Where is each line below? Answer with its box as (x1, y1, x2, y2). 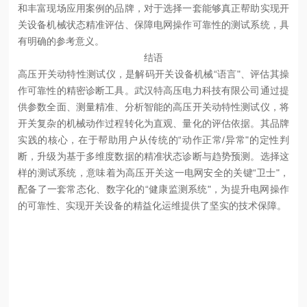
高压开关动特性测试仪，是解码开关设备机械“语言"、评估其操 (18, 68, 289, 79)
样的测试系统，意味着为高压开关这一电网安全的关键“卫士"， (18, 167, 289, 178)
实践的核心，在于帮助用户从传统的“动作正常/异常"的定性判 (18, 134, 289, 145)
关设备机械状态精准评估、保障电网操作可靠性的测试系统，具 (18, 19, 289, 30)
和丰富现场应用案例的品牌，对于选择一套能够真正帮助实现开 (18, 2, 289, 14)
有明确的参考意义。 (18, 35, 105, 47)
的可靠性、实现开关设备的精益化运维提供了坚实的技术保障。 (18, 199, 287, 211)
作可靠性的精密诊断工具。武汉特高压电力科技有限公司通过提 (18, 84, 289, 96)
